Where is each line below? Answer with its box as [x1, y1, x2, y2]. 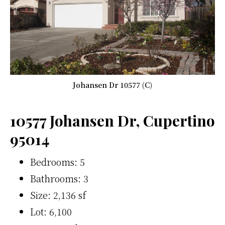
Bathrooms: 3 [30, 172, 88, 185]
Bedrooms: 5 [30, 155, 85, 168]
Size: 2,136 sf [30, 188, 86, 201]
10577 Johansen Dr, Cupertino [10, 110, 215, 131]
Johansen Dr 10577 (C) [73, 80, 152, 90]
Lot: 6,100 [30, 205, 72, 218]
